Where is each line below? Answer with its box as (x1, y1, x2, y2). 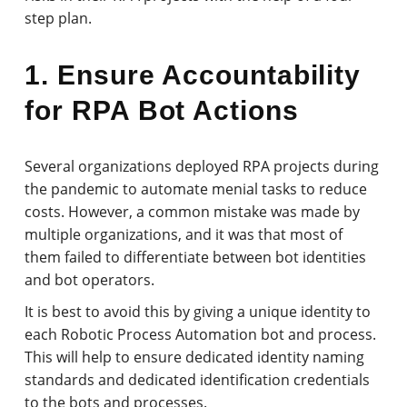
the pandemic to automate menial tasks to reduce (25, 178, 368, 199)
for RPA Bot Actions (25, 94, 299, 125)
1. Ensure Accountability (25, 59, 362, 90)
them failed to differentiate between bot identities (25, 246, 367, 267)
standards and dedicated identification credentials (25, 369, 371, 390)
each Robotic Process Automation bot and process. (25, 323, 377, 344)
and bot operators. (25, 269, 155, 290)
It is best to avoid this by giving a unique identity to (25, 301, 372, 322)
